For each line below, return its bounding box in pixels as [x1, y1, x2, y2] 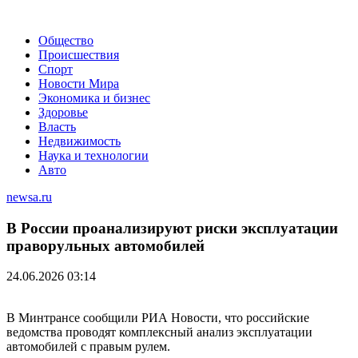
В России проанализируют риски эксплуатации [6, 219, 338, 237]
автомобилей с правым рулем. [6, 340, 170, 354]
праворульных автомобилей [6, 237, 205, 254]
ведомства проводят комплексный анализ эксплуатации [6, 325, 312, 340]
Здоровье [38, 105, 88, 119]
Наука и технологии [38, 149, 149, 162]
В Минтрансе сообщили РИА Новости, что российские [6, 311, 309, 325]
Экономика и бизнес [38, 91, 150, 105]
